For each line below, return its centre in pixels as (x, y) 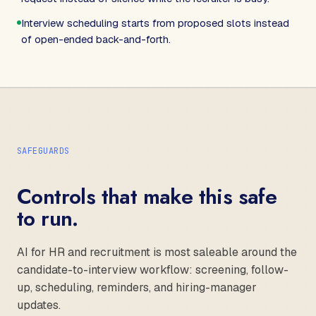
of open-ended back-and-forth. (96, 39)
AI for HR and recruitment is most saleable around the (157, 252)
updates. (39, 305)
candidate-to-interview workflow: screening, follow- (153, 269)
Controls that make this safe (147, 196)
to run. (48, 218)
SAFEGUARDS (43, 151)
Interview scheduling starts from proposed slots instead (155, 23)
